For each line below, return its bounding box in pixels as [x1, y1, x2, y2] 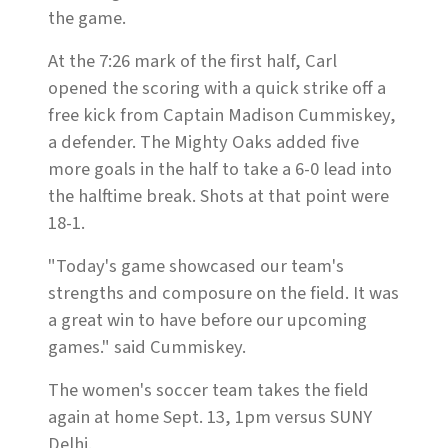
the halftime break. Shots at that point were [48, 183, 389, 210]
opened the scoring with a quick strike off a [48, 75, 386, 102]
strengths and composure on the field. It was [48, 280, 399, 307]
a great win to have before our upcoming [48, 307, 367, 334]
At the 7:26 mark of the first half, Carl [48, 48, 337, 75]
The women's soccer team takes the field [48, 377, 369, 404]
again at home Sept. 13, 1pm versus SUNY [48, 404, 372, 431]
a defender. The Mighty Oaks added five [48, 129, 359, 156]
